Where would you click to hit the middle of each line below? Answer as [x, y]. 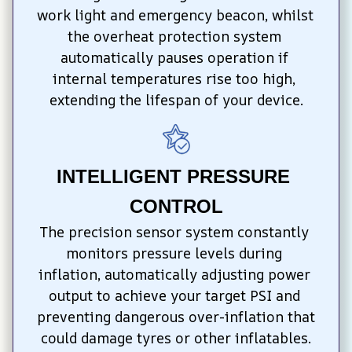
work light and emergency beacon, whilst [175, 15]
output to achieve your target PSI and [174, 295]
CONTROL [176, 206]
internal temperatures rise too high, [174, 79]
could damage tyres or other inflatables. [176, 337]
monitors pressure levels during [174, 253]
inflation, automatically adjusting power [174, 274]
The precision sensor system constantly [174, 231]
